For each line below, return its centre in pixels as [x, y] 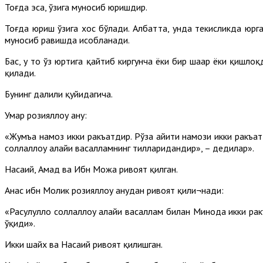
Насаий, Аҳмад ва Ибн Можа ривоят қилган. [92, 169]
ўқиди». [20, 223]
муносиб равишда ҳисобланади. [67, 40]
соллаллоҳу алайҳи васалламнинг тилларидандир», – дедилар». [129, 148]
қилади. [20, 73]
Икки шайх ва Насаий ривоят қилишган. [84, 244]
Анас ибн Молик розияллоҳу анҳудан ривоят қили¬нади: [114, 190]
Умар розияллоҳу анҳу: [46, 115]
